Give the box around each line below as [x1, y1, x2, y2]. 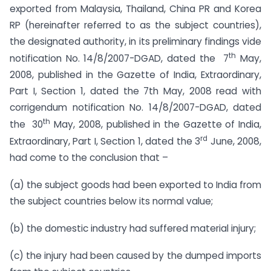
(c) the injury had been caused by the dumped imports [10, 249, 261, 262]
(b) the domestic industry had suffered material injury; [10, 221, 256, 235]
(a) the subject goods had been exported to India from [10, 178, 261, 191]
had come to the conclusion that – [10, 151, 168, 165]
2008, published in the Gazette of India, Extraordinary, [10, 68, 261, 81]
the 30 [10, 117, 44, 131]
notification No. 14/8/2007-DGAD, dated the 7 [10, 51, 229, 65]
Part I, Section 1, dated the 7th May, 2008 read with [10, 84, 261, 97]
